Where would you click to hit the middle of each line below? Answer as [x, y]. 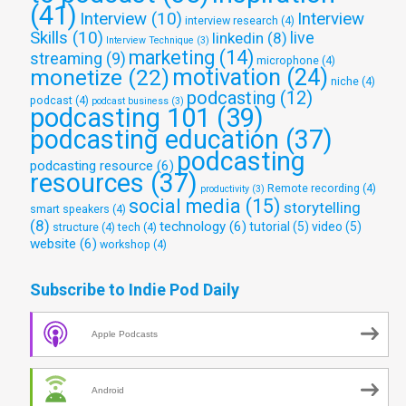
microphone [288, 61]
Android [108, 391]
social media [185, 207]
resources [87, 184]
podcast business [130, 101]
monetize [76, 78]
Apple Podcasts [125, 334]
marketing [172, 58]
